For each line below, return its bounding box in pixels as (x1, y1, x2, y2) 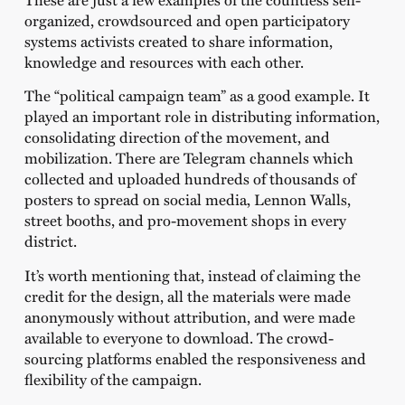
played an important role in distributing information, (24, 105, 380, 127)
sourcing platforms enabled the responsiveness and (24, 346, 366, 369)
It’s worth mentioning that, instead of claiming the (24, 263, 361, 286)
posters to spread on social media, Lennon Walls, (24, 188, 351, 211)
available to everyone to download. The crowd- (24, 325, 334, 348)
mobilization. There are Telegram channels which (24, 146, 353, 169)
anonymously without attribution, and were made (24, 305, 355, 327)
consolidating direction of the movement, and (24, 126, 330, 148)
